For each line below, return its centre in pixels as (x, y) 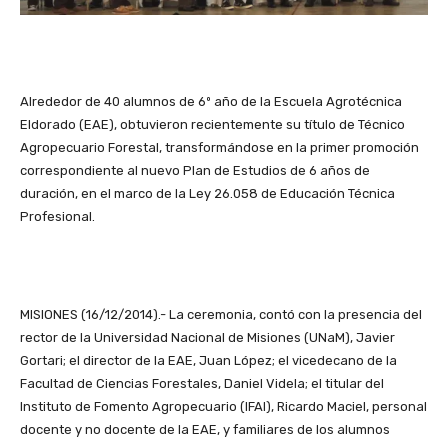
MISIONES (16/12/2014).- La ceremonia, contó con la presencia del (221, 314)
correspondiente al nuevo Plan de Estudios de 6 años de (195, 170)
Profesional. (57, 216)
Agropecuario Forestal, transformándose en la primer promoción (219, 147)
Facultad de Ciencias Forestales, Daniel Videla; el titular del (202, 383)
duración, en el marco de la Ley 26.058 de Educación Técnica (207, 193)
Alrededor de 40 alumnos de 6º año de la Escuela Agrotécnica (211, 101)
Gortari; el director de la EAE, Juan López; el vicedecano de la (208, 360)
